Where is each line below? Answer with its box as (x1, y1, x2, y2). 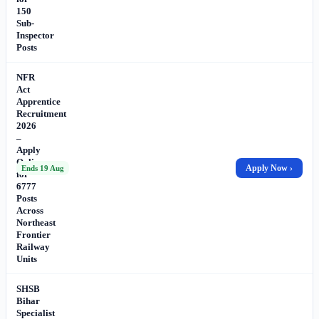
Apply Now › (246, 162, 293, 173)
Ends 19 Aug (21, 163, 64, 172)
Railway (16, 241, 50, 252)
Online (16, 156, 43, 167)
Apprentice (16, 95, 61, 107)
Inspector (16, 29, 54, 41)
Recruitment (16, 108, 66, 119)
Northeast (16, 216, 56, 228)
